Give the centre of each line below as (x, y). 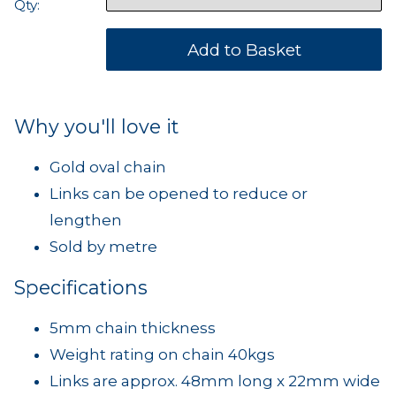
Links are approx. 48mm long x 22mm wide (215, 381)
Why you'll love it (96, 127)
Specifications (81, 288)
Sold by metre (103, 247)
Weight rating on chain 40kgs (162, 355)
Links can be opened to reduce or (179, 194)
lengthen (86, 221)
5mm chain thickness (133, 328)
